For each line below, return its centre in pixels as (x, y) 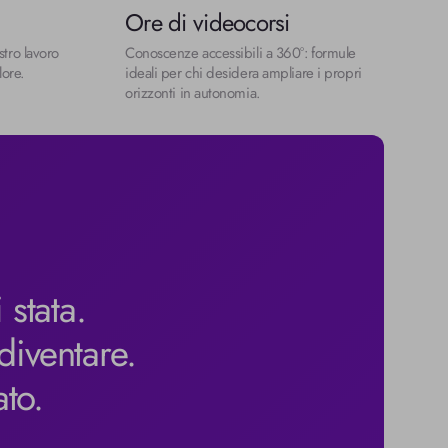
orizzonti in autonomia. (192, 92)
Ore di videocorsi (207, 22)
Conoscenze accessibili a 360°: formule (240, 52)
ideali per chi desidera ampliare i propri (243, 72)
